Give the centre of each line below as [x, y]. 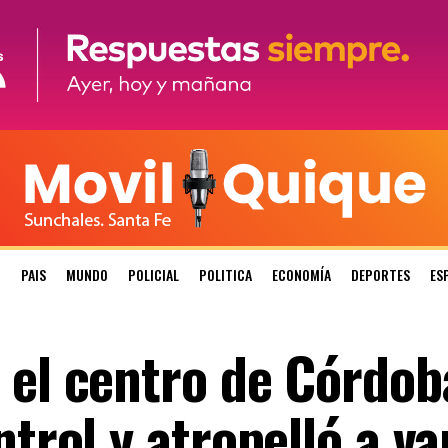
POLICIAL [153, 275]
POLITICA [225, 275]
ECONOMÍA [301, 275]
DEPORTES [380, 275]
